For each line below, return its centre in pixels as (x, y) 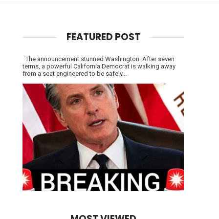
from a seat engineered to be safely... (75, 73)
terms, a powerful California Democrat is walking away (99, 66)
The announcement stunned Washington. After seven (99, 59)
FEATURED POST (103, 37)
